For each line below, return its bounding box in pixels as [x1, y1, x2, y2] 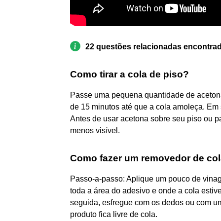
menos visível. [70, 126, 120, 135]
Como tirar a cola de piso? [70, 69, 189, 79]
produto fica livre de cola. [70, 210, 157, 219]
